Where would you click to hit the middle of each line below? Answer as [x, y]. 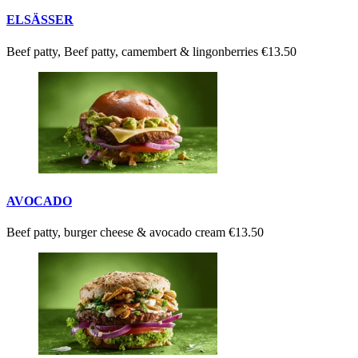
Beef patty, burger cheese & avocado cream [117, 232]
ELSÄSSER [40, 20]
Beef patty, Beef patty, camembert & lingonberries [134, 51]
